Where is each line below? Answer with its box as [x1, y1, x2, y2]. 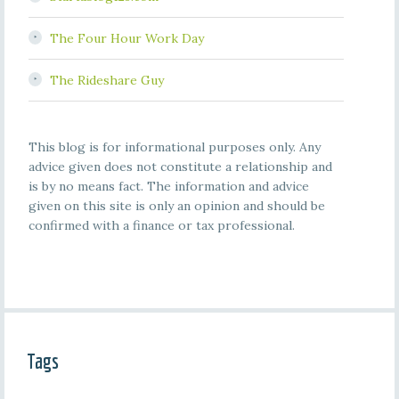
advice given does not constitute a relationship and [28, 159, 332, 175]
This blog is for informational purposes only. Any [28, 139, 321, 155]
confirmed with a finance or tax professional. [28, 217, 295, 233]
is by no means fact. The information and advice [28, 178, 309, 194]
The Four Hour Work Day [49, 30, 204, 46]
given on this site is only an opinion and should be [28, 198, 325, 214]
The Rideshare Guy [49, 72, 164, 88]
